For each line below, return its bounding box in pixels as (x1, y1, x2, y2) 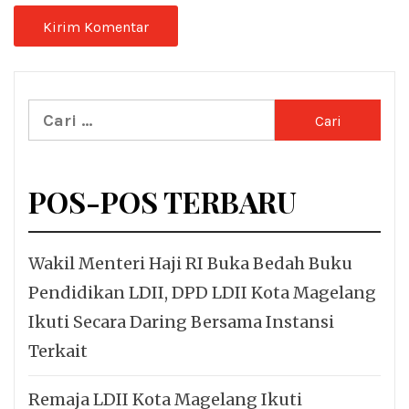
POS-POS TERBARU (28, 182, 297, 222)
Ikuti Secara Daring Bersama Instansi (28, 311, 334, 333)
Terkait (28, 341, 88, 362)
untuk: (27, 131, 83, 153)
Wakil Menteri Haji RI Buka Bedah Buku (28, 253, 352, 275)
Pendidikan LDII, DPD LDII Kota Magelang (28, 282, 376, 304)
